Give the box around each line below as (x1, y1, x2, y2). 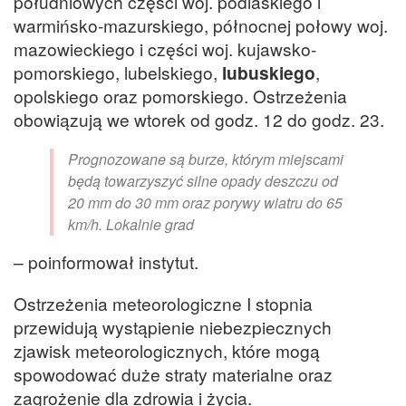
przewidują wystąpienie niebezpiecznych (14, 314, 332, 339)
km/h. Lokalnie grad (68, 214, 194, 236)
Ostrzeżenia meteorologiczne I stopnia (14, 290, 313, 315)
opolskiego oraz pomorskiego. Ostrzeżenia (14, 83, 347, 109)
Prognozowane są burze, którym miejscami (68, 149, 343, 170)
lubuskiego (222, 60, 315, 86)
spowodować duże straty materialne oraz (14, 361, 333, 386)
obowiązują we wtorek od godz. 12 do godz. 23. (14, 107, 389, 132)
